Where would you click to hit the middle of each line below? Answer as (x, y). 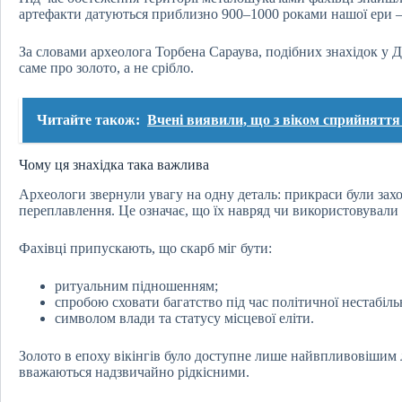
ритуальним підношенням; (136, 286)
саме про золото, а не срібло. (106, 68)
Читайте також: (88, 120)
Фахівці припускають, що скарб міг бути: (145, 249)
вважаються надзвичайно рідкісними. (134, 372)
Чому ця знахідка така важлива (114, 165)
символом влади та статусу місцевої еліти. (184, 319)
